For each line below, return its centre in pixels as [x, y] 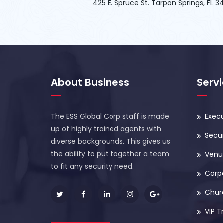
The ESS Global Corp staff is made [110, 117]
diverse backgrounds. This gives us [111, 142]
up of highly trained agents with [106, 129]
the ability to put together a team [110, 154]
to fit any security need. [92, 167]
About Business [90, 82]
